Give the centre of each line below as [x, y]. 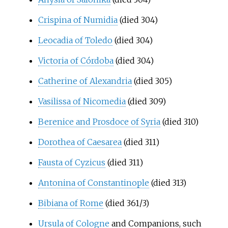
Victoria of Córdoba [76, 60]
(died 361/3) [126, 203]
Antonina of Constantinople [93, 182]
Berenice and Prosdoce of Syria [99, 121]
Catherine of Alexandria [85, 81]
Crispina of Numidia [78, 20]
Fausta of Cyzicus [72, 162]
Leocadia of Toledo [75, 40]
